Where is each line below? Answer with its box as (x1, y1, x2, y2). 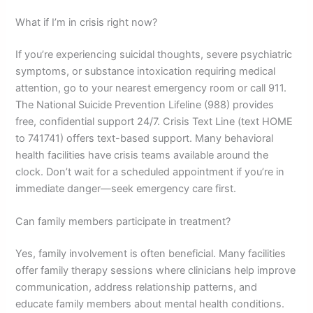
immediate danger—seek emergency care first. (15, 182, 237, 195)
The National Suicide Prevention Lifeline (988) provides (15, 98, 275, 111)
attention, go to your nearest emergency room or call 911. (15, 81, 287, 94)
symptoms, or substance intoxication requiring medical (15, 64, 276, 78)
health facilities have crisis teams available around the (15, 148, 269, 161)
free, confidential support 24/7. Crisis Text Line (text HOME (15, 115, 293, 128)
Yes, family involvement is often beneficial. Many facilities (15, 247, 286, 261)
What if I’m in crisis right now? (15, 15, 158, 29)
